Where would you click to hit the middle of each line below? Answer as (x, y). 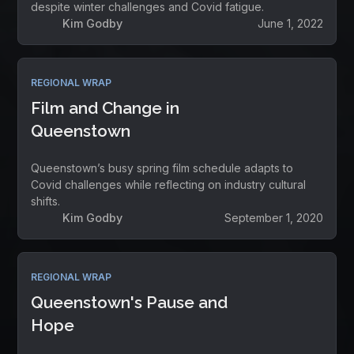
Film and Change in (105, 108)
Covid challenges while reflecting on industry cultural (169, 185)
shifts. (46, 201)
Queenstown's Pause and (130, 302)
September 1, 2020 (273, 218)
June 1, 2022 (290, 23)
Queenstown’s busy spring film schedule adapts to (162, 168)
